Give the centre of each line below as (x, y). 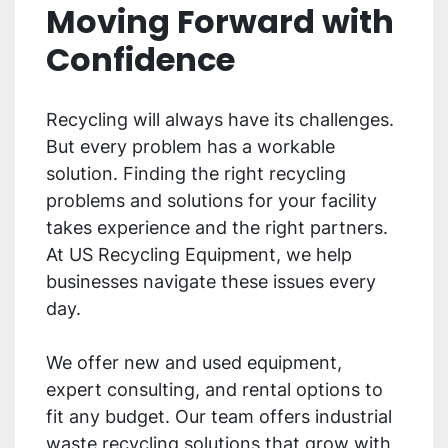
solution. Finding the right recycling (196, 174)
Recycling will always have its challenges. (220, 120)
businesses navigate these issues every (211, 282)
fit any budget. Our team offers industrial (219, 417)
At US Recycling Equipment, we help (199, 255)
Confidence (140, 60)
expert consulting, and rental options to (214, 390)
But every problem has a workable (190, 147)
